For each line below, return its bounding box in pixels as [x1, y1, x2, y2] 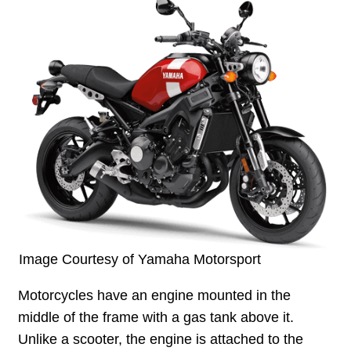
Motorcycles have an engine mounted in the [18, 287, 291, 303]
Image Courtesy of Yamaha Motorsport [18, 251, 261, 268]
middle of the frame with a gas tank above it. [18, 309, 295, 325]
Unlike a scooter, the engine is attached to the [18, 331, 304, 347]
